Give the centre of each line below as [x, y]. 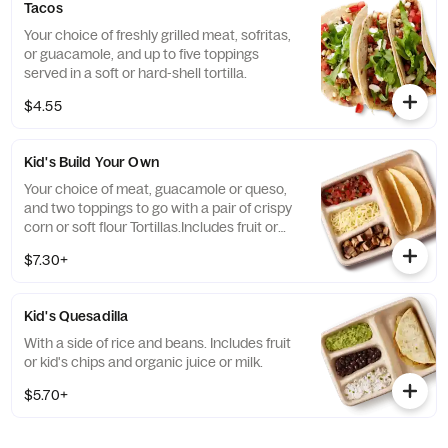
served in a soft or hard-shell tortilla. [135, 73]
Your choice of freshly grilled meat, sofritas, [157, 35]
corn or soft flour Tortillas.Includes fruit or [151, 227]
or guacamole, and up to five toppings [141, 54]
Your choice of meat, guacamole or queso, [155, 189]
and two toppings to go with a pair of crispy [158, 208]
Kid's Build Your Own [91, 162]
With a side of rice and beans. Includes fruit [157, 343]
